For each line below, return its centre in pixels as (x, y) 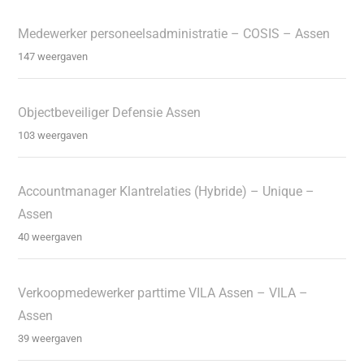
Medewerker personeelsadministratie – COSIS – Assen (174, 34)
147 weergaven (53, 57)
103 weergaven (53, 136)
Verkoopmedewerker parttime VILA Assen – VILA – (163, 293)
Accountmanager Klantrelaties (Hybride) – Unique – (167, 192)
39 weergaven (50, 339)
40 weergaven (50, 237)
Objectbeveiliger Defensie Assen (110, 113)
